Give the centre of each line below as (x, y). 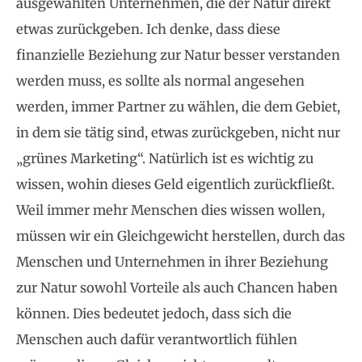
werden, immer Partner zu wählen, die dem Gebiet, (178, 107)
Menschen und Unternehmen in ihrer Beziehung (172, 262)
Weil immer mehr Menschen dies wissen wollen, (170, 210)
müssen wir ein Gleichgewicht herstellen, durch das (181, 236)
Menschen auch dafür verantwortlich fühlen (157, 340)
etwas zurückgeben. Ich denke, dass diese (148, 29)
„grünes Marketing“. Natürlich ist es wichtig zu (165, 159)
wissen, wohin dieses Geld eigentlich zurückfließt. (175, 185)
